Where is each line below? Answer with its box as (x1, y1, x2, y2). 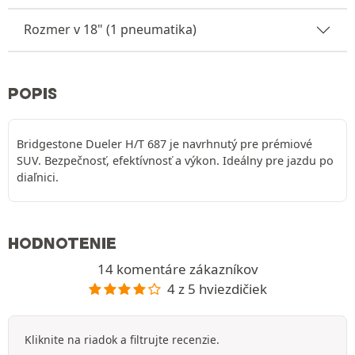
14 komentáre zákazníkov (97, 259, 258, 278)
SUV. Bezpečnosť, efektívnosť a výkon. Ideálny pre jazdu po (17, 152, 334, 168)
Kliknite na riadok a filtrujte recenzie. (25, 332, 219, 348)
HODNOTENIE (8, 233, 116, 253)
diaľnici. (17, 169, 59, 185)
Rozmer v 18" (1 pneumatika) (24, 21, 197, 38)
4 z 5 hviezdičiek (166, 279, 267, 298)
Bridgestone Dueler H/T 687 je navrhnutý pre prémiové (17, 136, 312, 151)
